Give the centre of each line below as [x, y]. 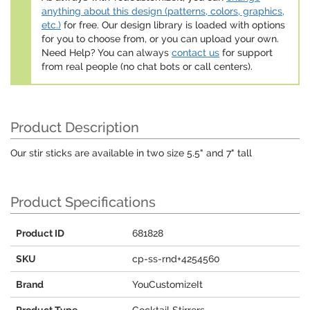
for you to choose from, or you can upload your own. [160, 39]
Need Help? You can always [107, 53]
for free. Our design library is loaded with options [173, 25]
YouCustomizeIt [167, 285]
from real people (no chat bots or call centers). [147, 67]
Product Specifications [83, 202]
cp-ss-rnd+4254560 [176, 259]
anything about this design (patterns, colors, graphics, [163, 11]
